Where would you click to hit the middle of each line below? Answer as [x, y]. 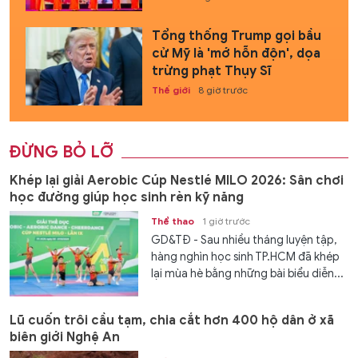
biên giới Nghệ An [65, 338]
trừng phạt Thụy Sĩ [211, 72]
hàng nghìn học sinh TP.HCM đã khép [246, 257]
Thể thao [173, 221]
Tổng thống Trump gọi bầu [236, 36]
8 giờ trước [223, 90]
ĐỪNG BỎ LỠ [62, 152]
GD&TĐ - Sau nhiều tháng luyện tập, [244, 240]
